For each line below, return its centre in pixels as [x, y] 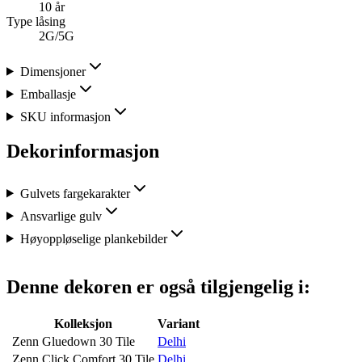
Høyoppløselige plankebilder [93, 238]
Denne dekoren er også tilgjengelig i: [158, 287]
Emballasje [48, 94]
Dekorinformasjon [83, 151]
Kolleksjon [83, 324]
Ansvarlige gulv [61, 216]
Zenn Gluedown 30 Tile [74, 342]
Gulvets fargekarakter [75, 193]
